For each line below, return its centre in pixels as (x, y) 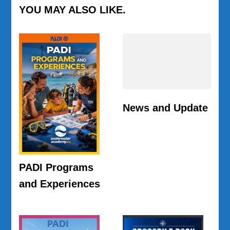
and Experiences (60, 184)
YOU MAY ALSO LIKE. (73, 10)
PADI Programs (56, 167)
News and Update (165, 108)
